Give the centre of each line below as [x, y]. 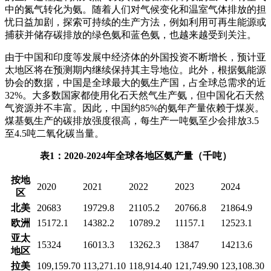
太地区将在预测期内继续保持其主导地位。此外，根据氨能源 [135, 70]
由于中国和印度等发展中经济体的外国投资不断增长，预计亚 [135, 57]
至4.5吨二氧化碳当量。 [54, 133]
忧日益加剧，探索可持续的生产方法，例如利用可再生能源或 [135, 22]
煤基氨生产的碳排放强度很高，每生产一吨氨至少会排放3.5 [132, 120]
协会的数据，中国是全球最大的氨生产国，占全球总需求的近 [135, 82]
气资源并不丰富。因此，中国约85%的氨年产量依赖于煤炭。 [135, 108]
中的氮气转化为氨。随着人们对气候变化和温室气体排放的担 [135, 9]
